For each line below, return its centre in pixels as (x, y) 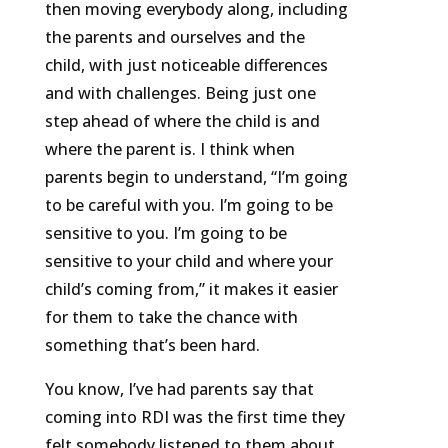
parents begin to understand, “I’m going (196, 177)
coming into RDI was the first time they (194, 417)
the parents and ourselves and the (174, 37)
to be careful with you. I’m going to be (188, 205)
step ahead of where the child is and (182, 121)
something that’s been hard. (152, 345)
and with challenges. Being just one (180, 93)
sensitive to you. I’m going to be (165, 233)
